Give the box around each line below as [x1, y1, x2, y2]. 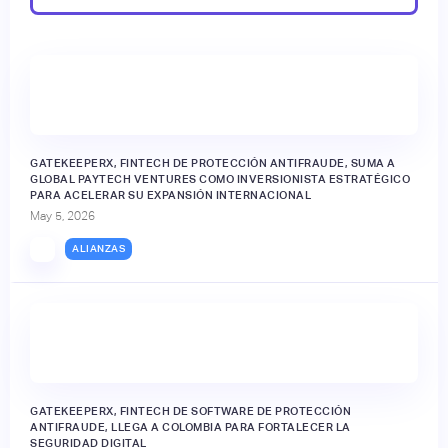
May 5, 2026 [30, 208, 95, 223]
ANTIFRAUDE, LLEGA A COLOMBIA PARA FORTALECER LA [30, 420, 351, 433]
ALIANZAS [72, 243, 125, 255]
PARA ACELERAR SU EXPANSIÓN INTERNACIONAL [30, 188, 311, 201]
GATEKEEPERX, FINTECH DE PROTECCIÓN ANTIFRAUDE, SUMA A [30, 156, 396, 169]
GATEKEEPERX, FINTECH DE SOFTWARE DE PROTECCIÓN [30, 404, 351, 417]
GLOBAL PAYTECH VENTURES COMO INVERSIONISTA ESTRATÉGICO [30, 172, 410, 185]
